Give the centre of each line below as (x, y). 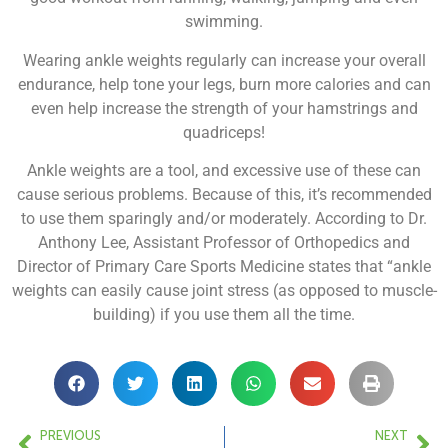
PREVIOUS (70, 436)
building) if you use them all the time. (224, 315)
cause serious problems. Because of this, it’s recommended (224, 195)
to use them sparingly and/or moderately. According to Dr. (224, 219)
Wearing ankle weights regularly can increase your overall (224, 60)
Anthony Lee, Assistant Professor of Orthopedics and (224, 243)
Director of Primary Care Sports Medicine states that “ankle (224, 267)
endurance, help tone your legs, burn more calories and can (224, 84)
